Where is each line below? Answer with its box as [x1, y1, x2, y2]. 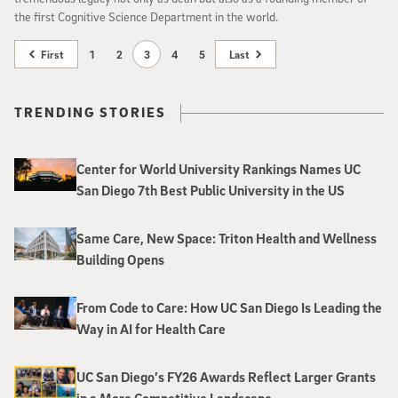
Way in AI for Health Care [76, 320, 226, 338]
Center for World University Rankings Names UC [76, 160, 361, 179]
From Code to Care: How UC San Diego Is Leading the [76, 298, 382, 317]
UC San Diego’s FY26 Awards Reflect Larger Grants [76, 368, 376, 386]
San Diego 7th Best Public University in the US [76, 181, 345, 200]
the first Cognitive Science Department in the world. [14, 9, 278, 25]
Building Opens [76, 251, 164, 269]
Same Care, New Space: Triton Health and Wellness [76, 229, 377, 248]
